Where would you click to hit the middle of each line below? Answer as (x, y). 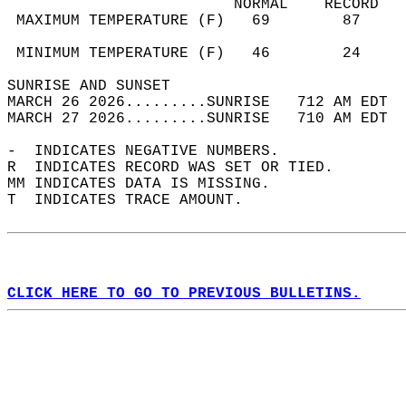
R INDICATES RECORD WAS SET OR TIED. (179, 168)
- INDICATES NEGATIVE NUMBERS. (152, 151)
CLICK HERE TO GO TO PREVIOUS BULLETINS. (184, 294)
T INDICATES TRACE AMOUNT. (134, 200)
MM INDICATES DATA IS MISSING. (148, 184)
